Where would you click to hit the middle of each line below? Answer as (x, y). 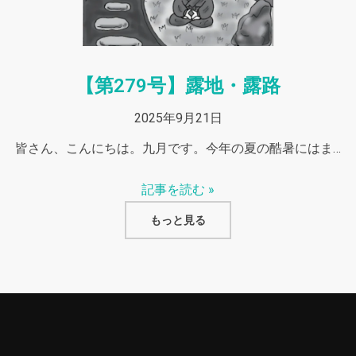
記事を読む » (178, 189)
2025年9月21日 (178, 118)
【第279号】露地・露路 (178, 85)
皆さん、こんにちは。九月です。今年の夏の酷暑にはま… (178, 148)
